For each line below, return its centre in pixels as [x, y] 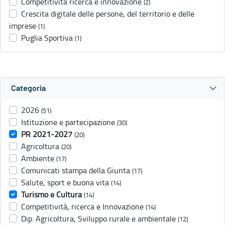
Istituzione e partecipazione [68, 122]
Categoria [28, 89]
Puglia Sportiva [47, 38]
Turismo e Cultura [51, 195]
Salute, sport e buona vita [65, 183]
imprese [23, 26]
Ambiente [38, 158]
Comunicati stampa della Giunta [76, 171]
